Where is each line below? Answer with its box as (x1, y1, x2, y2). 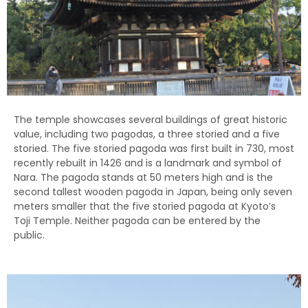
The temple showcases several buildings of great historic (14, 113, 287, 127)
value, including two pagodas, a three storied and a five (14, 127, 280, 142)
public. (14, 228, 47, 243)
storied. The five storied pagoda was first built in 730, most (14, 142, 294, 156)
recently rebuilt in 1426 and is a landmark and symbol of (14, 156, 282, 170)
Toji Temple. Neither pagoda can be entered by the (14, 214, 261, 228)
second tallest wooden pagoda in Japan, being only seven (14, 185, 292, 199)
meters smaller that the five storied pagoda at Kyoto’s (14, 199, 276, 214)
